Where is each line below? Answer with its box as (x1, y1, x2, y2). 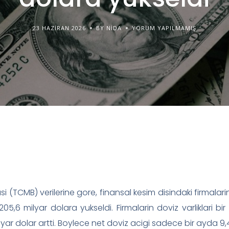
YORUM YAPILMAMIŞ (131, 24, 196, 32)
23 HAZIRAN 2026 (32, 24, 86, 32)
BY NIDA (96, 24, 122, 32)
